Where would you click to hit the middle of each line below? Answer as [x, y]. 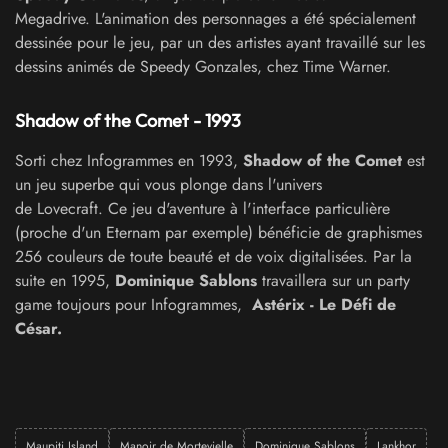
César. [38, 328]
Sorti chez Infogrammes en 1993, [129, 160]
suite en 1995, [65, 280]
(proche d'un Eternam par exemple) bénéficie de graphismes [218, 232]
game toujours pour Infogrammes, [133, 304]
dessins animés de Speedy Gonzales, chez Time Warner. [203, 66]
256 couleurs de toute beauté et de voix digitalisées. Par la [213, 256]
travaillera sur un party [333, 280]
